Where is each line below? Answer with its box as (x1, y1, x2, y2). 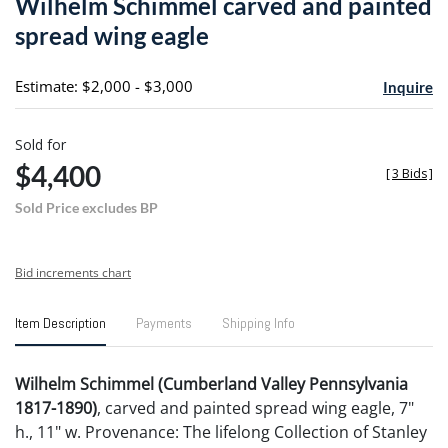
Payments (136, 313, 192, 332)
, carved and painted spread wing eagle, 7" (97, 396, 414, 419)
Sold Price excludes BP (15, 198, 158, 216)
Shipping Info (222, 313, 295, 332)
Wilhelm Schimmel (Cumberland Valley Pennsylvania (15, 372, 408, 395)
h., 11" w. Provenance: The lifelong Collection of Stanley (15, 420, 427, 443)
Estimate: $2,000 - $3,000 (15, 75, 193, 96)
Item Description (15, 313, 106, 332)
